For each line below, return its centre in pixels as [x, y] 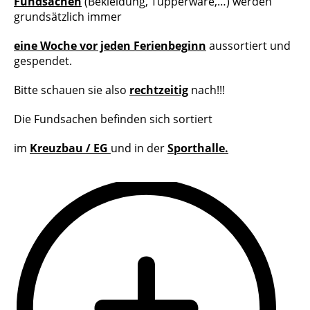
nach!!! [207, 90]
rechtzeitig [159, 90]
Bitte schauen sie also [72, 90]
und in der [139, 148]
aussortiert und [248, 46]
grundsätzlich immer [68, 17]
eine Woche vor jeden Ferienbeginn [110, 46]
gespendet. [43, 61]
